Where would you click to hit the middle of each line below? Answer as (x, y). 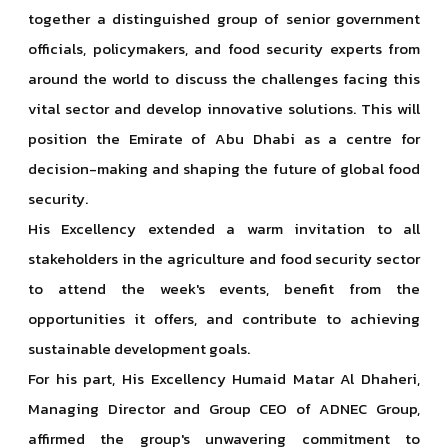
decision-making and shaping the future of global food (224, 168)
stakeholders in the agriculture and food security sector (224, 258)
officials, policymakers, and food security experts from (224, 48)
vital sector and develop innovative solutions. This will (224, 108)
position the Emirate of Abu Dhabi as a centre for (224, 138)
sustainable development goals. (139, 348)
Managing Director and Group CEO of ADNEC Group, (224, 408)
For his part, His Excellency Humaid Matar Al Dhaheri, (224, 378)
